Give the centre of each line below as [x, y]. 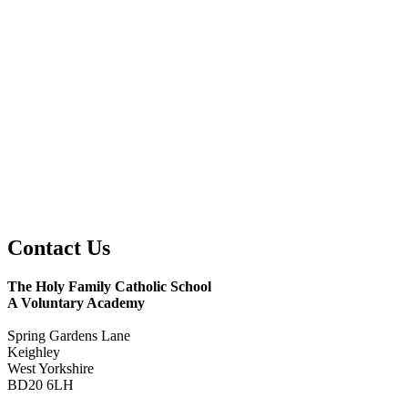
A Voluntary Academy [76, 303]
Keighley [34, 352]
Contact [44, 248]
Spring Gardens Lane [69, 336]
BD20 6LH [41, 385]
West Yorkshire [51, 369]
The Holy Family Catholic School [109, 287]
